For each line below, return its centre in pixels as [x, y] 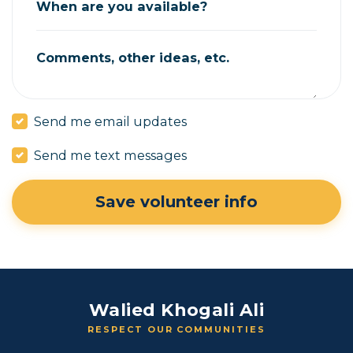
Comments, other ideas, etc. [133, 57]
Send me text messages [111, 156]
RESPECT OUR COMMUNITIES [176, 330]
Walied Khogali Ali [176, 310]
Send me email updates [111, 122]
